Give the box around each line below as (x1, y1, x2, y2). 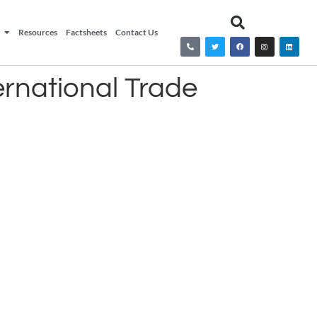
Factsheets (66, 27, 108, 38)
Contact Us (115, 27, 158, 38)
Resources (18, 27, 58, 38)
